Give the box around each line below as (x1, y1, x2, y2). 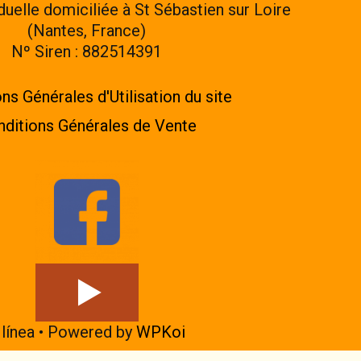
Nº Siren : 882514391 (11, 42, 162, 61)
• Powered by (35, 322, 136, 342)
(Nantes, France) (27, 21, 146, 40)
